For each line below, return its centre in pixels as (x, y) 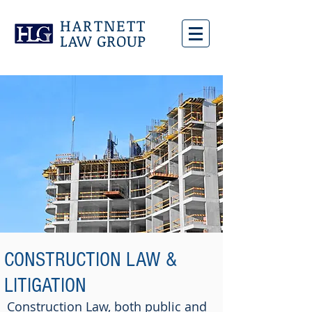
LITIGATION (48, 286)
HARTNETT (103, 25)
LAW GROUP (103, 40)
